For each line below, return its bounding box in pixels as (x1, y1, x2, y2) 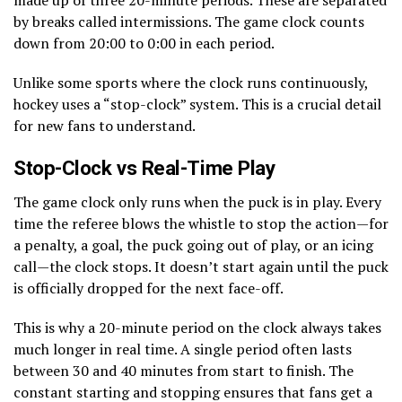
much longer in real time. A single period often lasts (13, 338, 352, 359)
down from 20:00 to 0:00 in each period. (13, 32, 275, 53)
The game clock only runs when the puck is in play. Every (13, 191, 381, 212)
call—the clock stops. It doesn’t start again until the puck (13, 256, 389, 276)
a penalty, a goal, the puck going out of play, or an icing (13, 234, 373, 255)
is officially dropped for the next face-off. (13, 277, 284, 298)
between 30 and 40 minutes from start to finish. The (13, 360, 354, 380)
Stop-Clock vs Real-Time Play (13, 155, 275, 179)
